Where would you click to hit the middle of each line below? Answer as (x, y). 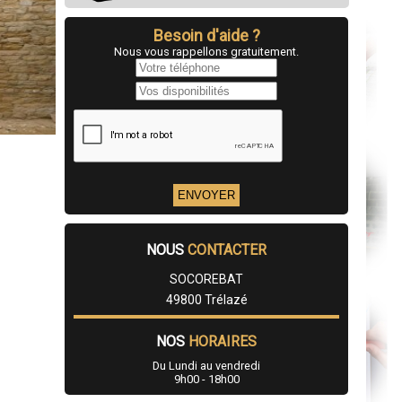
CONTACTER (227, 250)
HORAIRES (223, 342)
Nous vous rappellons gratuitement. (206, 52)
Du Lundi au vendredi (206, 366)
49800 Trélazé (206, 300)
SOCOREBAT (206, 280)
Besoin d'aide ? (206, 36)
